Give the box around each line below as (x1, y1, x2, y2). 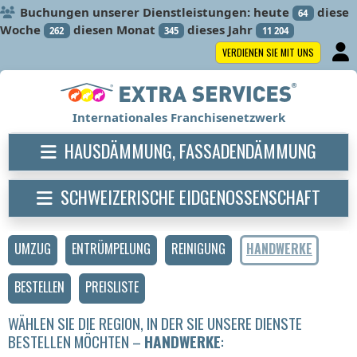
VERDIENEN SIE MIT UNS (222, 45, 314, 59)
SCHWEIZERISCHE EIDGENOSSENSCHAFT (61, 183, 320, 210)
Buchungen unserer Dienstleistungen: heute (20, 4, 289, 20)
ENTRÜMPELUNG (72, 239, 151, 259)
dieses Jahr (184, 22, 253, 37)
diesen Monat (69, 22, 155, 37)
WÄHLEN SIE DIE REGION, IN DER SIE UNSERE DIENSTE (8, 312, 302, 335)
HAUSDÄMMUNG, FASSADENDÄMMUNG (65, 137, 316, 164)
